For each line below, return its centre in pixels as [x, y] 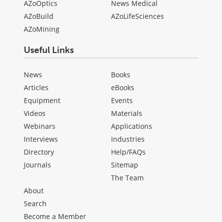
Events [122, 100]
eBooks [123, 87]
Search [35, 203]
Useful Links [49, 50]
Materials [127, 113]
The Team [127, 177]
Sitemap [125, 165]
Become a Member [55, 216]
